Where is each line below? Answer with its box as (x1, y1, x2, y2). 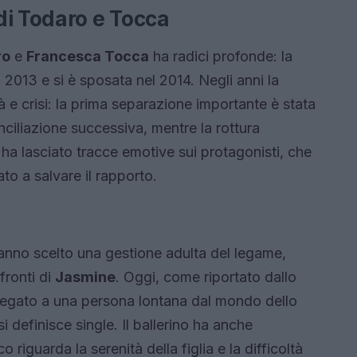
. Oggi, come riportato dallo (116, 269, 296, 286)
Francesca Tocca (26, 48, 149, 65)
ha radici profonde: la (149, 48, 292, 65)
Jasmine (55, 269, 116, 286)
